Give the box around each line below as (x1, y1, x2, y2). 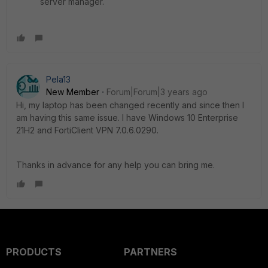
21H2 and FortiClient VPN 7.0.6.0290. (16, 125, 159, 136)
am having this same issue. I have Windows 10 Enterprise (16, 112, 238, 123)
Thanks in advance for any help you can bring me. (16, 160, 215, 170)
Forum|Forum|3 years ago (106, 87, 208, 98)
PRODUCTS (6, 246, 62, 258)
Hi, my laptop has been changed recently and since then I (16, 100, 244, 111)
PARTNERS (123, 246, 177, 258)
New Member (46, 87, 99, 98)
